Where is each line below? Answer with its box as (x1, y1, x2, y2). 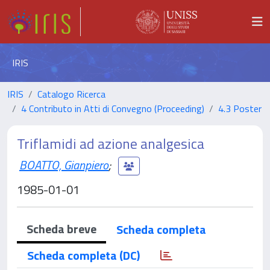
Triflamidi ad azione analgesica (17, 133, 204, 154)
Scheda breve (27, 219, 96, 238)
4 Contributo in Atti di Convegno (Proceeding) (21, 101, 204, 116)
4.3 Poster (218, 101, 262, 116)
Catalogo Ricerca (37, 87, 105, 101)
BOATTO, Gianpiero (19, 155, 108, 174)
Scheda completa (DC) (27, 246, 140, 265)
